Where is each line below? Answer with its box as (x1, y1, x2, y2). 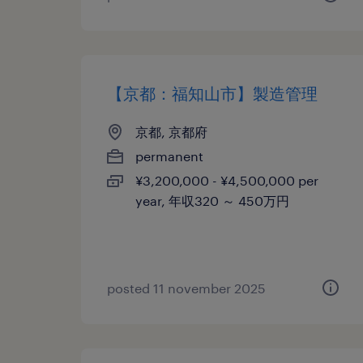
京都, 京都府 (135, 124, 207, 139)
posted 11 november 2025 (107, 280, 266, 296)
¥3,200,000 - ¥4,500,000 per (135, 173, 318, 188)
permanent (135, 148, 203, 164)
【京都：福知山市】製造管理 (107, 83, 318, 103)
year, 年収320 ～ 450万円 (135, 193, 289, 208)
